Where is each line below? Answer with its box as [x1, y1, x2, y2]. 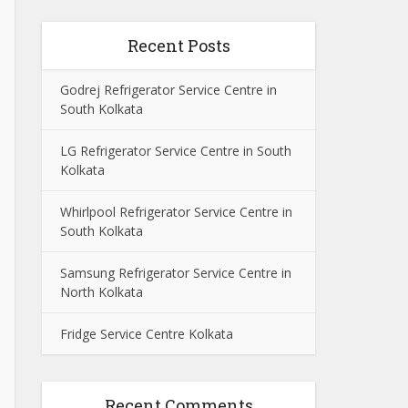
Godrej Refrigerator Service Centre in [60, 81, 277, 98]
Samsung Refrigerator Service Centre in [60, 264, 291, 281]
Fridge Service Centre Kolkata [60, 325, 233, 342]
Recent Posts [127, 35, 230, 56]
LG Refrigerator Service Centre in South [60, 142, 291, 159]
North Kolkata [60, 283, 143, 301]
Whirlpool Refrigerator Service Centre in [60, 203, 292, 220]
